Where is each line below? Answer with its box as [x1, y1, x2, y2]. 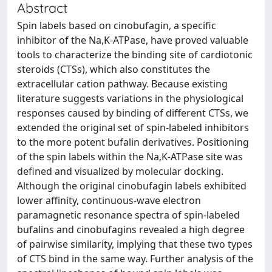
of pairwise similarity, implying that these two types [17, 237, 253, 251]
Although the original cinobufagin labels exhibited [17, 179, 246, 192]
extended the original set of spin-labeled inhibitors [17, 121, 249, 134]
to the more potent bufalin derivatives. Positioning [17, 135, 249, 149]
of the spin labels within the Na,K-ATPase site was [17, 150, 243, 163]
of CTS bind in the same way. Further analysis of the [17, 252, 253, 265]
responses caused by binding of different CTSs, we [17, 106, 248, 120]
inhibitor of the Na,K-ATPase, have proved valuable [17, 33, 248, 47]
